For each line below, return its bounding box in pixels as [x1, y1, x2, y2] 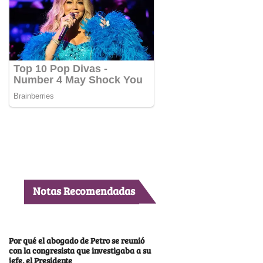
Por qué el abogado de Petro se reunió [8, 234, 144, 246]
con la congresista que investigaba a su [8, 244, 151, 256]
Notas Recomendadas [33, 183, 136, 198]
